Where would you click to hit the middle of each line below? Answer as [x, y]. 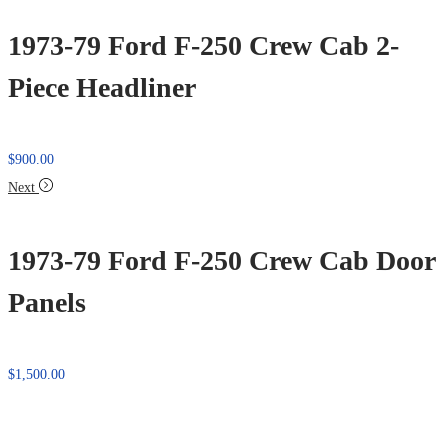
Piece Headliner [102, 88]
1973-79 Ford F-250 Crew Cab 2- [203, 46]
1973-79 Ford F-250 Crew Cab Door [221, 260]
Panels [47, 302]
